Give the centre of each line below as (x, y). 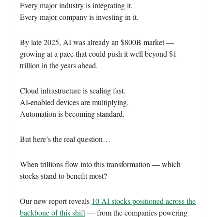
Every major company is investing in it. (79, 17)
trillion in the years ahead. (59, 65)
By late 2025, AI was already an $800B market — (97, 42)
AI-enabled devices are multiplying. (74, 102)
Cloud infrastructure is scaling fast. (73, 91)
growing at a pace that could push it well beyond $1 (98, 54)
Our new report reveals (56, 201)
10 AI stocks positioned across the (144, 201)
